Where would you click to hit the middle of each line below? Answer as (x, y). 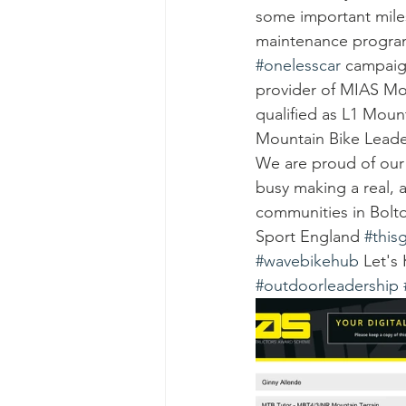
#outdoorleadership (327, 285)
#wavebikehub (307, 261)
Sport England (310, 237)
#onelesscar (298, 65)
